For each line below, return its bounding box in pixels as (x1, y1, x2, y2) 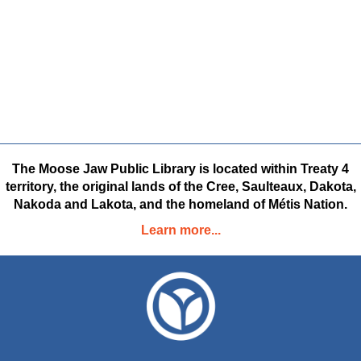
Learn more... (140, 223, 221, 238)
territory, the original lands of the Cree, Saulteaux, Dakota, (5, 180, 356, 194)
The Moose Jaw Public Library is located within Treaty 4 (12, 162, 349, 176)
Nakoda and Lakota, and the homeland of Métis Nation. (14, 197, 347, 212)
